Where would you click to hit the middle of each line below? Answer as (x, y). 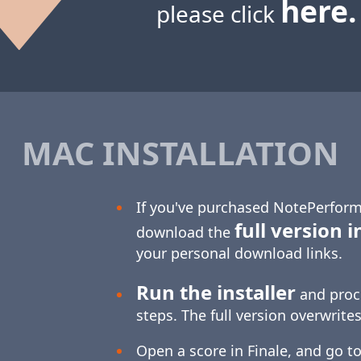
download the (185, 232)
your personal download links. (239, 253)
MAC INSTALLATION (180, 153)
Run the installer (216, 293)
